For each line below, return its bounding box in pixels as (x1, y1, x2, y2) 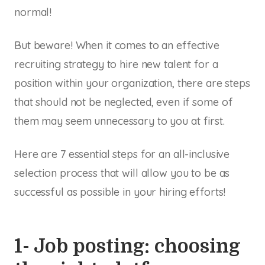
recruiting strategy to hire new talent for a (14, 57, 218, 71)
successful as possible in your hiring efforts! (14, 185, 226, 199)
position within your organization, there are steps (14, 76, 250, 90)
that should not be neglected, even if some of (14, 95, 233, 109)
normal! (14, 5, 52, 19)
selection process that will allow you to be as (14, 166, 230, 180)
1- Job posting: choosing (14, 235, 240, 257)
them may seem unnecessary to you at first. (14, 114, 225, 128)
